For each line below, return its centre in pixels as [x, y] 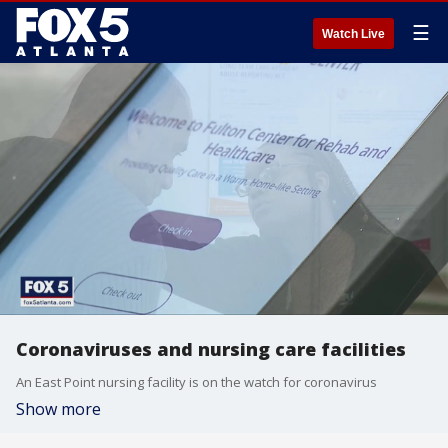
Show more [58, 409]
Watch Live [353, 34]
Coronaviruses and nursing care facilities [211, 349]
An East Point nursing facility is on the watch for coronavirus [196, 382]
